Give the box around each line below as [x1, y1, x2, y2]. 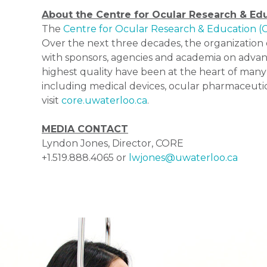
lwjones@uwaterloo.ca [129, 152, 238, 164]
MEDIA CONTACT [42, 123, 128, 135]
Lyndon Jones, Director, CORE [42, 138, 184, 150]
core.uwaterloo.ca [61, 95, 147, 107]
